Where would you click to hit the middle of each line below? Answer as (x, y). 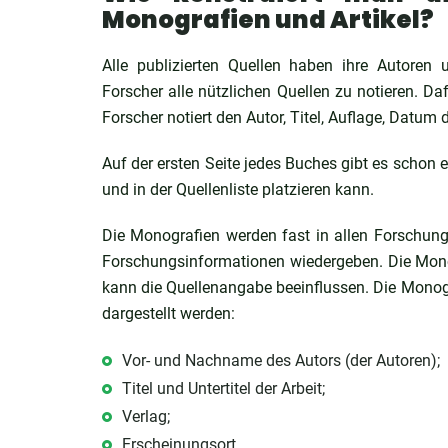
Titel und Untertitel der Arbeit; (223, 388)
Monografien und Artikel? (268, 19)
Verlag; (146, 416)
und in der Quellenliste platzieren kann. (238, 189)
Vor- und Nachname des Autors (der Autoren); (281, 360)
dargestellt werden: (168, 313)
